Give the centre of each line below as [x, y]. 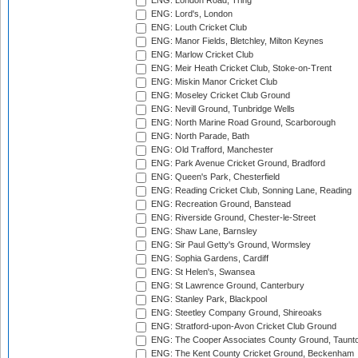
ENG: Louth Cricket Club [198, 28]
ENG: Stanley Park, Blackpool [208, 299]
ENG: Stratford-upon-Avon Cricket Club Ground [243, 326]
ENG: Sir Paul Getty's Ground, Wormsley [230, 245]
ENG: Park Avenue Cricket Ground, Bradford [237, 163]
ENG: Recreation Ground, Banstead [220, 204]
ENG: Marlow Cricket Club [201, 55]
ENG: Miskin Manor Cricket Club [213, 82]
